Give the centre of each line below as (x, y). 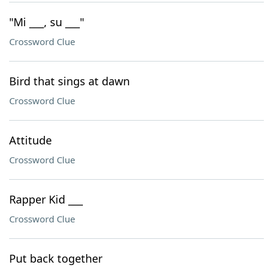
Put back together (56, 258)
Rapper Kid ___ (46, 199)
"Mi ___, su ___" (47, 22)
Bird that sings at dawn (69, 81)
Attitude (30, 140)
